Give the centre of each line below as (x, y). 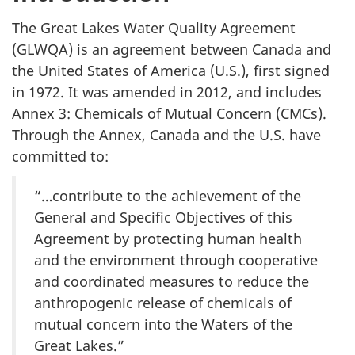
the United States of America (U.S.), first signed (171, 70)
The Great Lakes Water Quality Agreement (154, 27)
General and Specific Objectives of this (163, 217)
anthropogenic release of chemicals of (163, 302)
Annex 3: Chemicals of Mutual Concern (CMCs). (169, 113)
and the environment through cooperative (176, 260)
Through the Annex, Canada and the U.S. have (166, 134)
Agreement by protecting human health (168, 238)
